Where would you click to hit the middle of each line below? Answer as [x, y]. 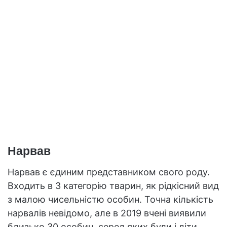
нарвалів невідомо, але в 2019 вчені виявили [107, 213]
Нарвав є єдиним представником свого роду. [109, 172]
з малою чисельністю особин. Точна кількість [110, 199]
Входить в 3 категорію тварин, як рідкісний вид [113, 185]
